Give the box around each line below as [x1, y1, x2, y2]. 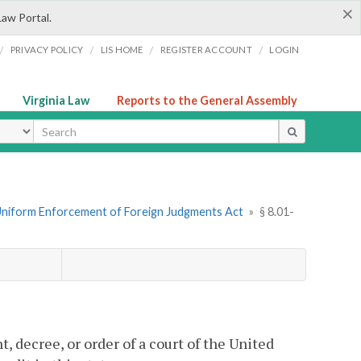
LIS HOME [100, 44, 143, 55]
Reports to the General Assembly [117, 93, 297, 107]
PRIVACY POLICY [10, 44, 84, 55]
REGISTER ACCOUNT [160, 44, 252, 55]
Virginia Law [23, 93, 89, 107]
